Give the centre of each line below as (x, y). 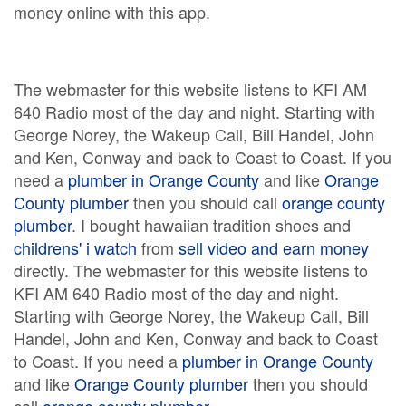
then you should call (205, 202)
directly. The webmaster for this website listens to (191, 270)
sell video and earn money (274, 247)
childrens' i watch (75, 247)
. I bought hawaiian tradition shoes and (211, 225)
